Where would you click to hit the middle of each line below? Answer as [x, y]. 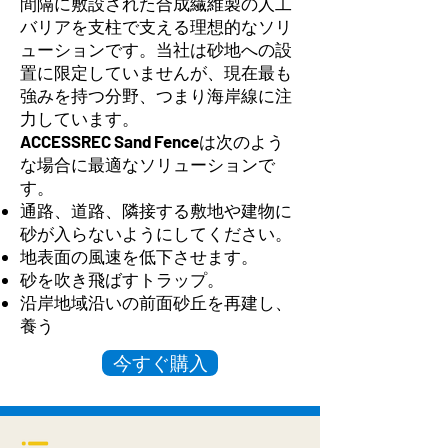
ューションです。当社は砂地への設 [156, 49]
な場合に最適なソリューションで [147, 164]
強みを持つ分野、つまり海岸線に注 [156, 95]
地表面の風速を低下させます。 [139, 256]
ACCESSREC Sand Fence [109, 141]
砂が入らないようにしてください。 [156, 233]
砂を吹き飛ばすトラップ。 [122, 279]
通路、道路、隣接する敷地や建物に [156, 210]
